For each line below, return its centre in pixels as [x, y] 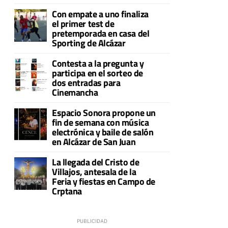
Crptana [67, 191]
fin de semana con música [101, 123]
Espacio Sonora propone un [104, 113]
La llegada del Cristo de [96, 162]
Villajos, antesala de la [94, 172]
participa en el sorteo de [97, 73]
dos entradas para [86, 83]
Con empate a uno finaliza [100, 14]
